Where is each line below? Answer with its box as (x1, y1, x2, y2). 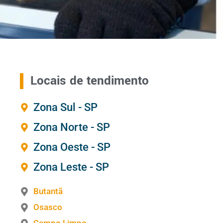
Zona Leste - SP (33, 161, 110, 174)
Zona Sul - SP (33, 101, 98, 114)
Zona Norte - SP (33, 121, 111, 134)
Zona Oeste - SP (33, 141, 111, 154)
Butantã (33, 186, 63, 197)
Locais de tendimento (30, 72, 149, 90)
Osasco (33, 202, 63, 213)
